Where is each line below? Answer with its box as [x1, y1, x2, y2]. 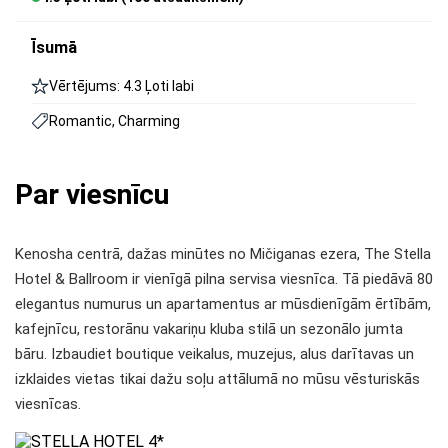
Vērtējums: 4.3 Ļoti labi [49, 78, 194, 94]
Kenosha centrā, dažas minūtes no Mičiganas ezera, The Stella [15, 245, 431, 263]
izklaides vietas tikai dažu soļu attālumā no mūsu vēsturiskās [15, 370, 420, 388]
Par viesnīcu [15, 178, 169, 211]
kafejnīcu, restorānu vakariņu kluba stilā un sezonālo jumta [15, 320, 403, 338]
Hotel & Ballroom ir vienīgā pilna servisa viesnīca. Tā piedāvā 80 [15, 270, 433, 288]
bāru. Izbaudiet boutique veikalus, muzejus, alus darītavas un [15, 345, 414, 363]
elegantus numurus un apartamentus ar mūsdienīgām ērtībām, [15, 295, 431, 313]
